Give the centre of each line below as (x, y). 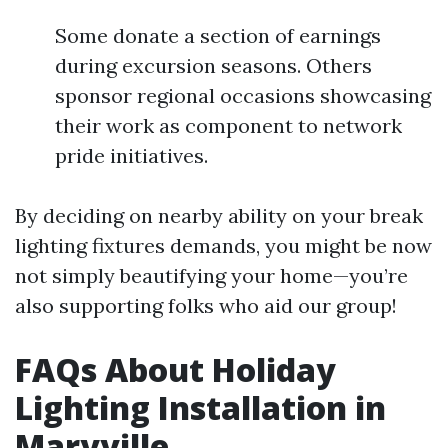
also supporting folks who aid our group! (206, 306)
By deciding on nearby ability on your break (219, 216)
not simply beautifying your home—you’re (211, 276)
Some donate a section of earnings (218, 36)
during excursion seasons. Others (213, 66)
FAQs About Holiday (175, 370)
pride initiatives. (131, 156)
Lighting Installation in (200, 408)
